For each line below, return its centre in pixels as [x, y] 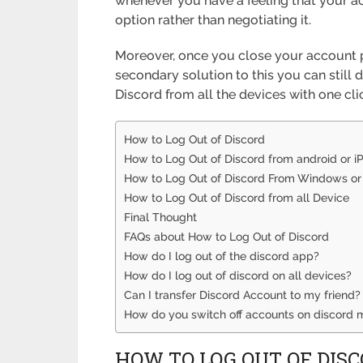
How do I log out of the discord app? [222, 256]
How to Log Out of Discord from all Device [237, 198]
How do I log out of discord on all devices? [238, 275]
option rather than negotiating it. [214, 20]
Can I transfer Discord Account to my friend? [243, 295]
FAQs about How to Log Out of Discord [227, 237]
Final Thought [161, 217]
